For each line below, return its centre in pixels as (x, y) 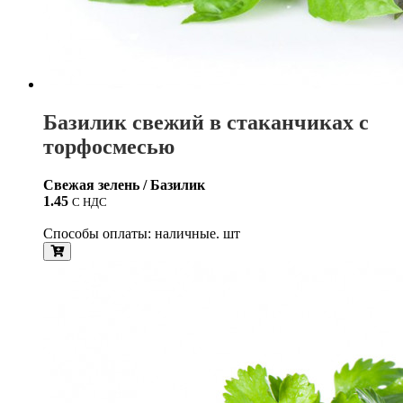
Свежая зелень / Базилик (124, 184)
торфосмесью (109, 146)
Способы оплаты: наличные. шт (142, 233)
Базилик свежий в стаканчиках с (206, 122)
